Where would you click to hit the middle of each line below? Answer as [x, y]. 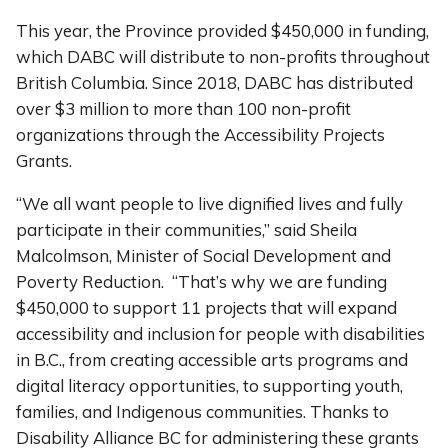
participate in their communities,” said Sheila [186, 229]
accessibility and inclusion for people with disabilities [220, 333]
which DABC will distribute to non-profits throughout [223, 56]
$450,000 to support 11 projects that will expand [206, 307]
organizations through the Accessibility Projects [200, 134]
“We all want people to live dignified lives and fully [209, 203]
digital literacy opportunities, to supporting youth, [209, 385]
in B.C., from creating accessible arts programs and [212, 359]
